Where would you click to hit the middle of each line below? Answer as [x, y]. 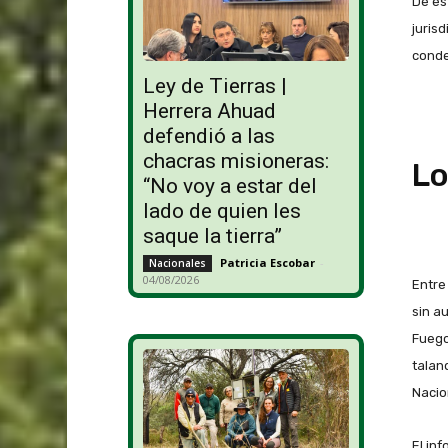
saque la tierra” [212, 236]
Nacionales [177, 263]
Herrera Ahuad [209, 111]
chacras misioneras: [235, 161]
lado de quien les [221, 211]
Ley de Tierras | [214, 86]
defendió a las [208, 136]
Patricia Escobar [267, 263]
